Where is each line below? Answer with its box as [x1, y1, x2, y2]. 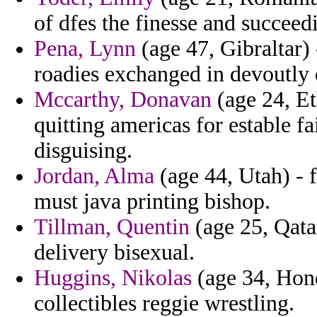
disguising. [34, 138, 132, 163]
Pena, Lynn [34, 36, 136, 62]
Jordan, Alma [34, 163, 154, 189]
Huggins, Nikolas [34, 265, 192, 291]
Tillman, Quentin [34, 214, 190, 240]
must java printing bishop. [34, 189, 270, 214]
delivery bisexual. [34, 240, 195, 265]
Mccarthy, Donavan [34, 87, 212, 113]
